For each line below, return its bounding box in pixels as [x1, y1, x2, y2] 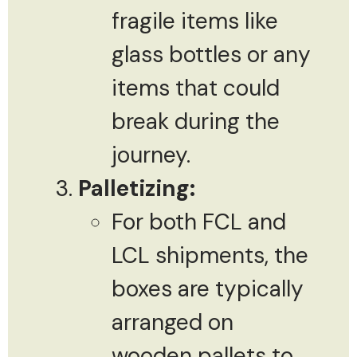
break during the [112, 106, 280, 136]
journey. [112, 139, 190, 170]
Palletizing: [78, 173, 195, 203]
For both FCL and [112, 206, 286, 237]
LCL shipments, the [112, 240, 308, 270]
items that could [112, 73, 280, 103]
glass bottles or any [112, 39, 311, 69]
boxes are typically [112, 273, 304, 304]
